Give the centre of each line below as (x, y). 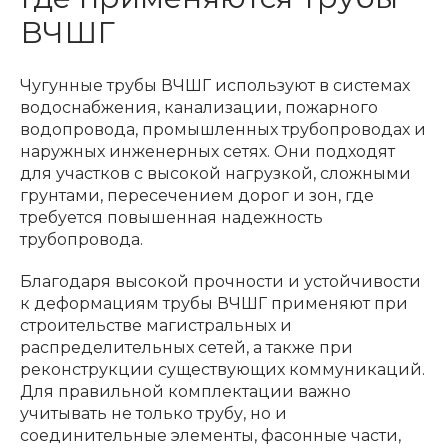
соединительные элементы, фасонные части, (210, 435)
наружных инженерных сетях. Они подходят (207, 151)
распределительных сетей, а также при (186, 347)
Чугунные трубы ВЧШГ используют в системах (215, 85)
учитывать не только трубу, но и (153, 413)
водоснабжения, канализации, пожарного (199, 107)
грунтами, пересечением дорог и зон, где (197, 195)
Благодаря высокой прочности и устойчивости (220, 281)
